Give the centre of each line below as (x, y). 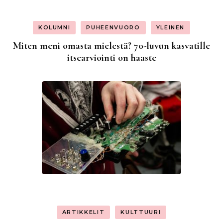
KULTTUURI (141, 212)
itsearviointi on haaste (111, 58)
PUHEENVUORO (113, 28)
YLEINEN (170, 28)
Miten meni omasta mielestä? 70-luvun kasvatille (111, 46)
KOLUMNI (54, 28)
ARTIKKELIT (83, 212)
